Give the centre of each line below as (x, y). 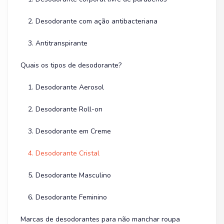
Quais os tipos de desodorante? (71, 65)
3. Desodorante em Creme (69, 131)
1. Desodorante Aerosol (66, 87)
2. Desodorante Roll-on (65, 109)
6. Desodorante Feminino (67, 197)
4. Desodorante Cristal (64, 153)
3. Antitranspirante (58, 43)
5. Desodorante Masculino (69, 175)
